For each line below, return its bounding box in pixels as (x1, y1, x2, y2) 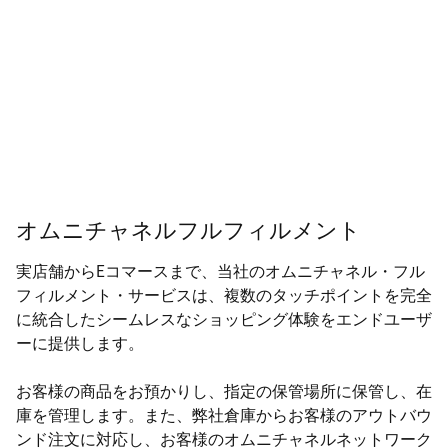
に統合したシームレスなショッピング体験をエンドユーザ (16, 310, 432, 329)
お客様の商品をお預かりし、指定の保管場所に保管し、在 (16, 382, 432, 401)
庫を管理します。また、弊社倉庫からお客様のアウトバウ (16, 406, 432, 425)
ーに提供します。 (16, 334, 144, 353)
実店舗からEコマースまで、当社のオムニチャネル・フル (16, 262, 425, 281)
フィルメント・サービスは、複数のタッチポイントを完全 (16, 286, 432, 305)
